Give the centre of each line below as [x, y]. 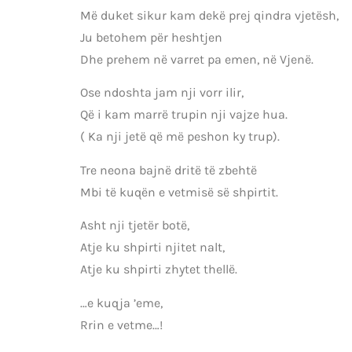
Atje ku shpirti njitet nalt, [152, 247]
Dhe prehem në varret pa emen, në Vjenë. [197, 59]
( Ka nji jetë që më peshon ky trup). [180, 137]
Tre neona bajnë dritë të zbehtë [169, 170]
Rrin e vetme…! [121, 324]
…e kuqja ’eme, [121, 302]
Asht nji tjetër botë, [135, 225]
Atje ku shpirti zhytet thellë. [159, 269]
